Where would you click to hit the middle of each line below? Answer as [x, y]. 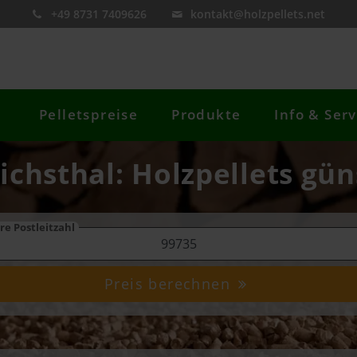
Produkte [206, 115]
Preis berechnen [170, 284]
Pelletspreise [89, 115]
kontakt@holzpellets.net [258, 14]
